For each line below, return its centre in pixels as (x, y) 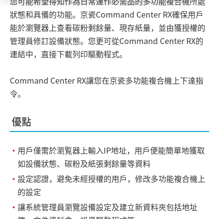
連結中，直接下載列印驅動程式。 (68, 54)
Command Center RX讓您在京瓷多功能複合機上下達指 (107, 80)
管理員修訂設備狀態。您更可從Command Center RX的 (107, 41)
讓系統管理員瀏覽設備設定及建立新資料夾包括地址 (108, 207)
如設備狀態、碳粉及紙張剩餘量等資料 (84, 163)
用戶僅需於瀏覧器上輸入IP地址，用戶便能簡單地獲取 (111, 150)
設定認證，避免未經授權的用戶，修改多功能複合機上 (111, 178)
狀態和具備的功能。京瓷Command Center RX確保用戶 (107, 14)
